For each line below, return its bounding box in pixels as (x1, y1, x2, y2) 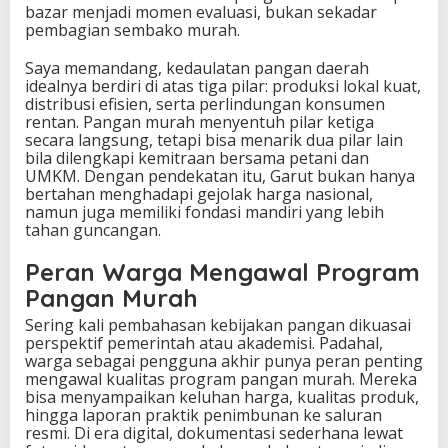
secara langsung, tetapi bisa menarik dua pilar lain (25, 129, 403, 152)
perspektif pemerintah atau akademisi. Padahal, (25, 332, 383, 355)
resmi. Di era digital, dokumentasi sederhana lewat (25, 422, 403, 445)
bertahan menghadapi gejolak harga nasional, (25, 183, 373, 206)
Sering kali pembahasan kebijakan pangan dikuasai (25, 314, 411, 337)
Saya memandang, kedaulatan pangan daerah (25, 57, 369, 80)
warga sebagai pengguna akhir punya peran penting (25, 350, 423, 373)
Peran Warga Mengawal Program (25, 257, 420, 288)
